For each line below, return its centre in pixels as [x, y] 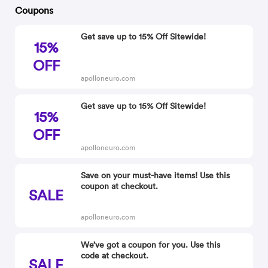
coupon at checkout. [120, 186]
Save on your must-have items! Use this [156, 175]
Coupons [34, 10]
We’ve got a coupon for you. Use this [151, 245]
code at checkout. [115, 255]
